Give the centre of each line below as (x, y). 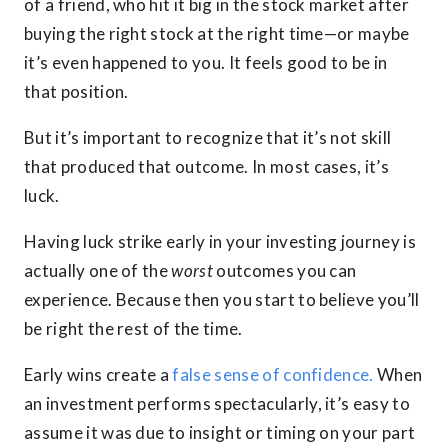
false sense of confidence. (273, 374)
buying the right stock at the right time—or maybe (217, 33)
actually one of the (98, 270)
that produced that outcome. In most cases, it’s (207, 166)
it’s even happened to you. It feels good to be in (206, 62)
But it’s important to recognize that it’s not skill (208, 137)
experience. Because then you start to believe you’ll (222, 299)
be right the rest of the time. (133, 328)
